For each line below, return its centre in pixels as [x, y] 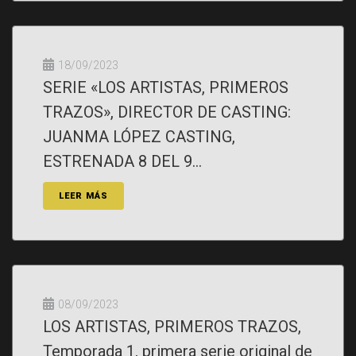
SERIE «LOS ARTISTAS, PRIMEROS [166, 87]
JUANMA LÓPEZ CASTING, [139, 137]
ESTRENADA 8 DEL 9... [122, 161]
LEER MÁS [83, 196]
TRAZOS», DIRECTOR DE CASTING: [167, 112]
